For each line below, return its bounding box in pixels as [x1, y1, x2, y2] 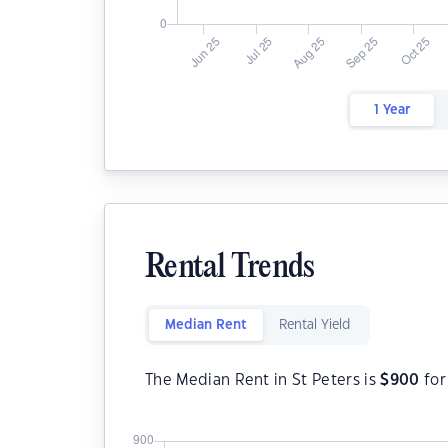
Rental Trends [145, 251, 315, 286]
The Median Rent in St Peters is [145, 373, 381, 388]
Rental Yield [279, 319, 350, 331]
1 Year [373, 104, 410, 116]
